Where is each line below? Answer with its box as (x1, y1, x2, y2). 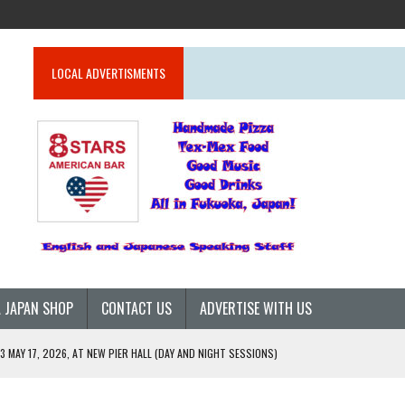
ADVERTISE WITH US (200, 297, 312, 319)
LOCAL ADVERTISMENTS (52, 63, 166, 82)
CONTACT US (101, 297, 172, 319)
